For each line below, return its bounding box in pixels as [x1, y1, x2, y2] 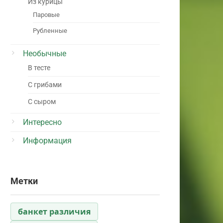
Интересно [23, 117, 62, 127]
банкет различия [18, 206, 91, 217]
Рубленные [33, 26, 67, 34]
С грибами [28, 80, 62, 89]
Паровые [33, 10, 60, 18]
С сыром [28, 97, 56, 106]
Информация [23, 135, 72, 145]
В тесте [28, 63, 50, 72]
